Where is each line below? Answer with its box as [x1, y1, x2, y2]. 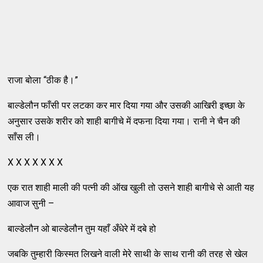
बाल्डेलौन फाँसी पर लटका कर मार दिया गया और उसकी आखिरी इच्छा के [8, 100, 245, 112]
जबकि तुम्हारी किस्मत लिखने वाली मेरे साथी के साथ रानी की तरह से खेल [8, 248, 248, 260]
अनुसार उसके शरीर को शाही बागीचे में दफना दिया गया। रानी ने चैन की [8, 116, 241, 127]
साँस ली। [8, 131, 41, 143]
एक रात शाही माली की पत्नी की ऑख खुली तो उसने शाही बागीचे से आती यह [8, 182, 255, 194]
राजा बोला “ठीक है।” [8, 75, 79, 86]
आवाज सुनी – [8, 198, 55, 210]
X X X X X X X [8, 157, 63, 168]
